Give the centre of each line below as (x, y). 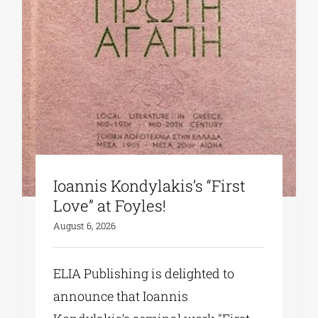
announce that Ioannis (121, 296)
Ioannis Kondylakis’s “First (150, 186)
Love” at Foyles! (110, 206)
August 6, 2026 (85, 226)
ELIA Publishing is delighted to (144, 274)
